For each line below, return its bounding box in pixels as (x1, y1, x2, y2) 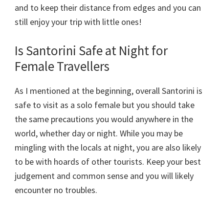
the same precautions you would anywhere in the (15, 113, 193, 125)
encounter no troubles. (15, 184, 97, 196)
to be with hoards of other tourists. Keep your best (15, 156, 201, 168)
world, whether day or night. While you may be (15, 128, 183, 139)
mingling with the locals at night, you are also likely (15, 142, 201, 153)
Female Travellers (15, 58, 109, 75)
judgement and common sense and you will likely (15, 170, 194, 182)
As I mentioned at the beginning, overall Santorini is (15, 85, 202, 97)
